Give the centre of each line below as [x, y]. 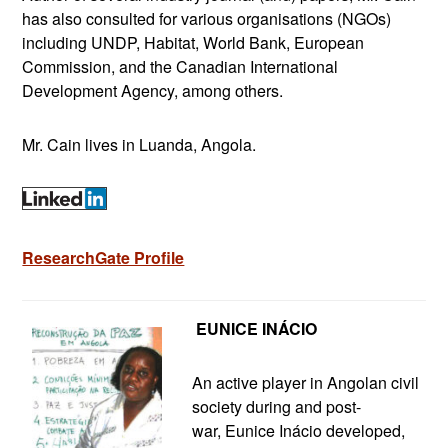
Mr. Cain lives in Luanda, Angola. [139, 144]
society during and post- [277, 406]
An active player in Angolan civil [306, 382]
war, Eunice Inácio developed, [299, 430]
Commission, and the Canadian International [180, 66]
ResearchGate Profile [103, 257]
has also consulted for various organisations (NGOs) [207, 18]
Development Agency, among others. [153, 90]
